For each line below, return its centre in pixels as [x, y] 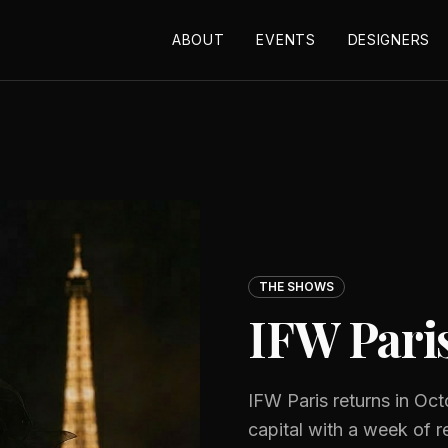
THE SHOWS [296, 286]
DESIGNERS [388, 39]
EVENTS [286, 39]
